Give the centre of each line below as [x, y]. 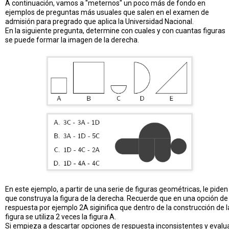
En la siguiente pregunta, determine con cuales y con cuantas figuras [115, 31]
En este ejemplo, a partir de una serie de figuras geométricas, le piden [117, 189]
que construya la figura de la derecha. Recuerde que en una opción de [117, 199]
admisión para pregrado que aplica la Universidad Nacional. [99, 22]
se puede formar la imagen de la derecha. [72, 40]
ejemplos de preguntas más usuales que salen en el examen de [107, 13]
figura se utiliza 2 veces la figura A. [61, 217]
